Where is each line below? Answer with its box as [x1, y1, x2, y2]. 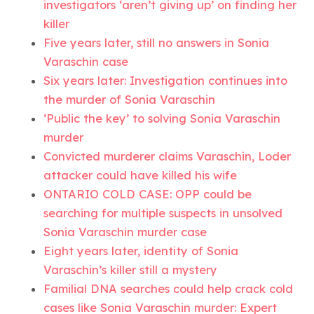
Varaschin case [43, 55, 129, 69]
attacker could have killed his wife [43, 168, 238, 183]
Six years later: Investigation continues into [43, 74, 288, 88]
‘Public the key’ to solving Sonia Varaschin [43, 111, 281, 126]
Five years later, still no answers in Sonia [43, 36, 270, 50]
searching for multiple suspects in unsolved [43, 206, 283, 221]
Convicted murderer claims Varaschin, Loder [43, 149, 292, 164]
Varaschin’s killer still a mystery [43, 263, 218, 278]
